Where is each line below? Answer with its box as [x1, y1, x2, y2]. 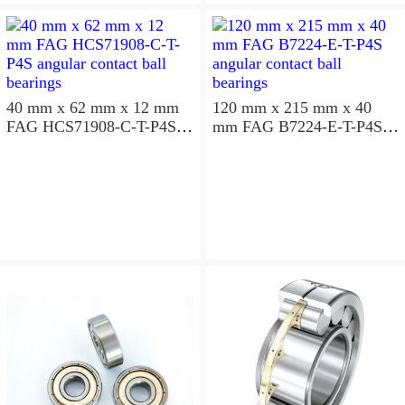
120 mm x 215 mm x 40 [212, 98, 372, 117]
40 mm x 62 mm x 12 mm [6, 98, 179, 117]
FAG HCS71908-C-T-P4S [6, 117, 176, 136]
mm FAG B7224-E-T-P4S [212, 117, 242, 136]
